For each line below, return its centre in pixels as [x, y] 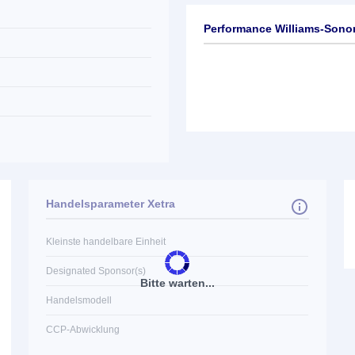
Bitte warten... [177, 282]
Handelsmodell [79, 300]
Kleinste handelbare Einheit [106, 242]
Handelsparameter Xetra [111, 204]
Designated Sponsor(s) [96, 271]
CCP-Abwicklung [83, 330]
